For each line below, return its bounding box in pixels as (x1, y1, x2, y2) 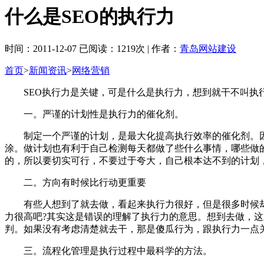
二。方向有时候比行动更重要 (5, 177, 146, 187)
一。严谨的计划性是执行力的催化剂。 (5, 108, 184, 119)
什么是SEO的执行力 (5, 6, 174, 28)
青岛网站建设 (180, 43, 236, 54)
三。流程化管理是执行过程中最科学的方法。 (5, 245, 212, 256)
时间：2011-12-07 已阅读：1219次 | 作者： (5, 43, 180, 54)
